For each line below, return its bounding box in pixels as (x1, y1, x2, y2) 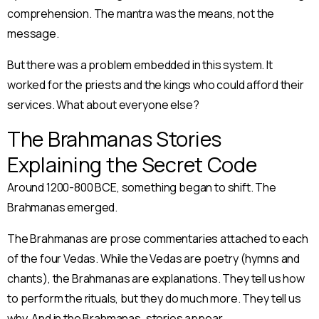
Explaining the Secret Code (7, 150, 257, 179)
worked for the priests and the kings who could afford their (7, 77, 304, 93)
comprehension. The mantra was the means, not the (7, 6, 275, 22)
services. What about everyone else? (7, 97, 199, 113)
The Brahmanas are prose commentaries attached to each (7, 231, 308, 247)
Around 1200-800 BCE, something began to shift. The (7, 179, 276, 196)
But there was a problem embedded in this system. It (7, 57, 273, 73)
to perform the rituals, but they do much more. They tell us (7, 291, 301, 307)
